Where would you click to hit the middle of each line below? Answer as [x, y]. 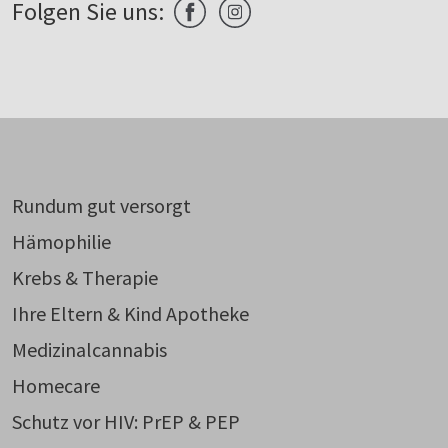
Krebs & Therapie [85, 277]
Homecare [56, 385]
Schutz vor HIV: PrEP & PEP [126, 421]
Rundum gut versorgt [101, 205]
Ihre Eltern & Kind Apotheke [130, 313]
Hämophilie [61, 241]
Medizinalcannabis [89, 349]
